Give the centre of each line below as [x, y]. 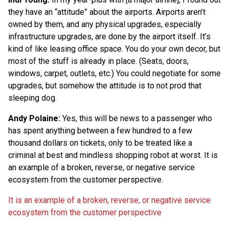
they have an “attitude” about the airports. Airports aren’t [107, 12]
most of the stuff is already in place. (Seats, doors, [98, 61]
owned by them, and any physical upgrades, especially [105, 24]
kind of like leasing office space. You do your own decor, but [114, 49]
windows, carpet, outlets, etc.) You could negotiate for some [114, 73]
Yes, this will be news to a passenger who [136, 118]
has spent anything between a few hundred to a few [100, 130]
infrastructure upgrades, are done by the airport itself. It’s [109, 36]
